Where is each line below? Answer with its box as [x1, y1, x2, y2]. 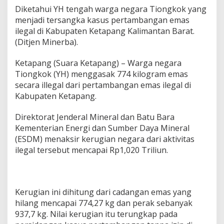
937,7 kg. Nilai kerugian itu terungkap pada [15, 208, 177, 220]
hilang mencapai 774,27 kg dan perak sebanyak [15, 197, 192, 209]
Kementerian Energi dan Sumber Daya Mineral [15, 122, 189, 134]
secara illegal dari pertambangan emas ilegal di [15, 79, 191, 91]
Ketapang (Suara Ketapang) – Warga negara [15, 57, 181, 69]
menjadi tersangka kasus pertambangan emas [15, 14, 189, 26]
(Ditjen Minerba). [15, 36, 78, 48]
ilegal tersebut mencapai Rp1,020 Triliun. [15, 144, 168, 156]
